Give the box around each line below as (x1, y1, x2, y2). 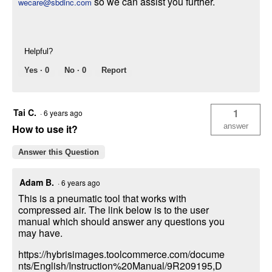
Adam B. (19, 176, 54, 189)
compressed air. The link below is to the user (18, 203, 209, 217)
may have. (18, 226, 63, 240)
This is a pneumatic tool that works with (18, 191, 186, 206)
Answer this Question (18, 148, 99, 157)
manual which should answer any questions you (18, 214, 225, 229)
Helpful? (24, 47, 53, 56)
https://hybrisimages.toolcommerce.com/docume (18, 247, 225, 262)
